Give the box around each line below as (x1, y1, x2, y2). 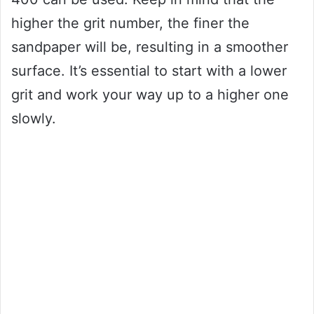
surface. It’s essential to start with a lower (11, 62, 287, 80)
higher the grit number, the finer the (11, 15, 250, 32)
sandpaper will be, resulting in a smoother (11, 39, 288, 56)
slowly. (11, 110, 56, 128)
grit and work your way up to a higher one (11, 86, 289, 104)
